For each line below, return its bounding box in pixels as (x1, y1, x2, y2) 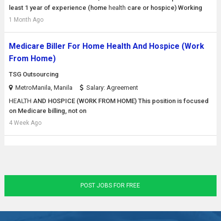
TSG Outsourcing (8, 71, 59, 78)
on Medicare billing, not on (8, 107, 86, 114)
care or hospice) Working (125, 4, 202, 11)
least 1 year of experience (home (8, 4, 109, 11)
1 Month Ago (8, 16, 43, 23)
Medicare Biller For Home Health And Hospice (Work (8, 41, 204, 51)
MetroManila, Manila (15, 84, 73, 91)
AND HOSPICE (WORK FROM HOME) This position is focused (31, 97, 209, 105)
